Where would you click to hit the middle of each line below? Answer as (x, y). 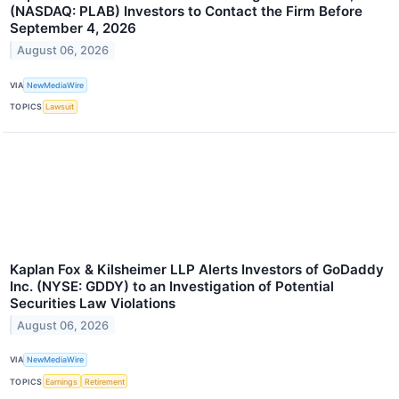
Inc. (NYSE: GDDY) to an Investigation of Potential (172, 286)
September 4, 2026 (73, 28)
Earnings (62, 381)
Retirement (104, 381)
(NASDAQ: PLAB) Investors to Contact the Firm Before (186, 12)
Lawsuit (60, 107)
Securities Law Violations (93, 303)
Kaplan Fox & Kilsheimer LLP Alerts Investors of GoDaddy (197, 269)
